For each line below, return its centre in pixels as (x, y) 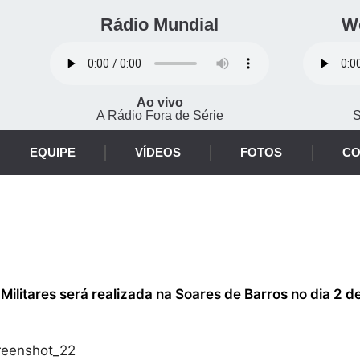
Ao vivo (160, 102)
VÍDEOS (158, 152)
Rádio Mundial (160, 25)
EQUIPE (52, 152)
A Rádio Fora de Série (160, 115)
